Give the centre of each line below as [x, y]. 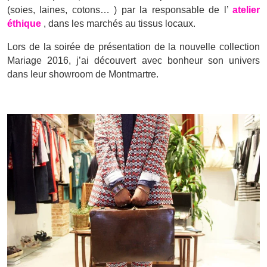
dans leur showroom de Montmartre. [83, 74]
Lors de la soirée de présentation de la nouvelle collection [133, 47]
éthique [25, 24]
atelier [246, 10]
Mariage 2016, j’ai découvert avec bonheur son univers [133, 61]
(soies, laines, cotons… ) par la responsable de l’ [120, 10]
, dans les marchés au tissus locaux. [119, 24]
